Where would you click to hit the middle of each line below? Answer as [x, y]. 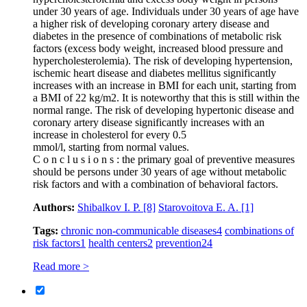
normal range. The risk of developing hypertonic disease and [163, 110]
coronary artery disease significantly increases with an [149, 122]
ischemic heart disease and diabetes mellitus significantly [155, 73]
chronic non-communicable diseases [139, 230]
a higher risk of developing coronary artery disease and [151, 23]
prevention [179, 243]
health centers [118, 243]
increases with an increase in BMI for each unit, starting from [164, 85]
